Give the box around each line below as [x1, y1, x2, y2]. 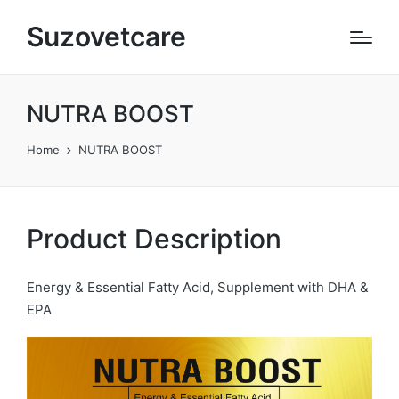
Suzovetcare [27, 20, 186, 53]
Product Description [27, 223, 281, 255]
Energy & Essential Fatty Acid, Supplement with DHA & [27, 278, 369, 296]
